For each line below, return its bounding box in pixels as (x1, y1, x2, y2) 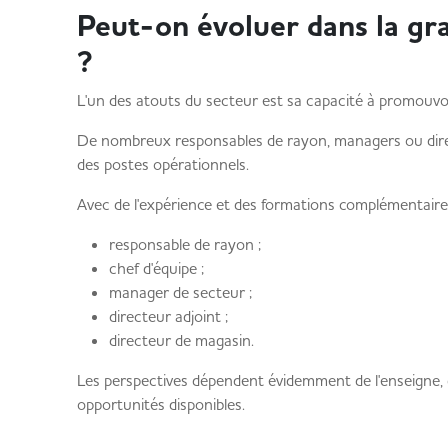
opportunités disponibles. (76, 394, 245, 414)
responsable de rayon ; (108, 234, 261, 254)
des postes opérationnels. (76, 154, 249, 174)
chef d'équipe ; (108, 258, 204, 278)
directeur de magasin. (108, 330, 254, 350)
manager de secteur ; (108, 282, 252, 302)
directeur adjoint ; (108, 306, 228, 326)
